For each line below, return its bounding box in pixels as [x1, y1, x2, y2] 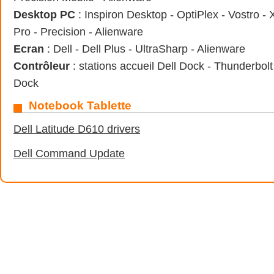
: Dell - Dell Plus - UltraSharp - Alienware [44, 43, 245, 55]
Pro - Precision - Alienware [13, 26, 143, 38]
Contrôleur [13, 60, 70, 72]
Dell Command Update [13, 147, 125, 160]
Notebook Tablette [29, 99, 131, 112]
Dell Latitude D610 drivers [13, 123, 140, 135]
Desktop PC [13, 9, 75, 21]
